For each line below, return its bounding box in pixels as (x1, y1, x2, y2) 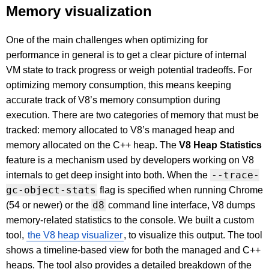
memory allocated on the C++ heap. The (6, 140, 179, 151)
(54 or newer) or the (6, 200, 91, 211)
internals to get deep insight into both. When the (6, 170, 210, 181)
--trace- (211, 169, 259, 181)
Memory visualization (6, 3, 152, 20)
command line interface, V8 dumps (106, 200, 255, 211)
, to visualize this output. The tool (124, 230, 262, 241)
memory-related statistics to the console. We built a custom (6, 215, 254, 226)
